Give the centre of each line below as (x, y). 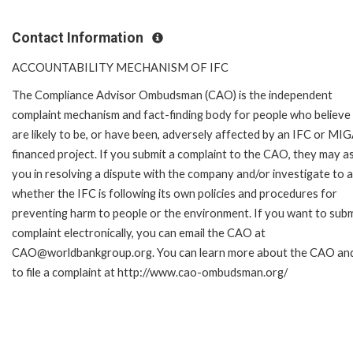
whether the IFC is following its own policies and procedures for (175, 193)
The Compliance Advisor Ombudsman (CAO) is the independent (172, 95)
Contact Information (79, 37)
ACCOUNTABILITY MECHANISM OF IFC (120, 67)
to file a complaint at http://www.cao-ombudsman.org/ (150, 272)
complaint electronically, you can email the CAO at (139, 232)
